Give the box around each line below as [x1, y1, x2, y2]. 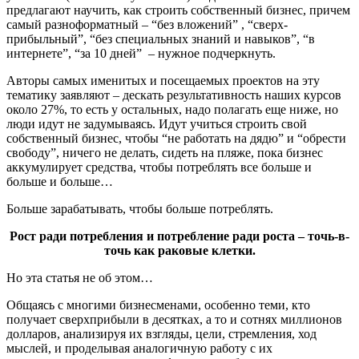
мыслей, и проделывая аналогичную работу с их [6, 341, 272, 355]
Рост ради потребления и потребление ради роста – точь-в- [10, 228, 349, 243]
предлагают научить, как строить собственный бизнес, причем [6, 2, 350, 17]
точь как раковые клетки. [103, 243, 256, 257]
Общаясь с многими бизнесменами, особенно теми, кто [6, 297, 310, 312]
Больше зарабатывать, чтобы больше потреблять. [6, 201, 273, 216]
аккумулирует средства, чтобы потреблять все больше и [6, 159, 312, 174]
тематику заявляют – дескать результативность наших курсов [6, 87, 341, 102]
